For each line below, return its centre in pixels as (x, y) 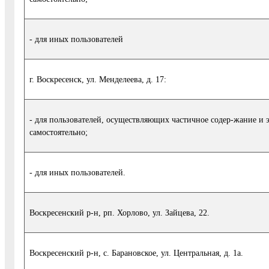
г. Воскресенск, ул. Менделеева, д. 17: (98, 79)
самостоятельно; (59, 132)
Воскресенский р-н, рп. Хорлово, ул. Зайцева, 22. (119, 212)
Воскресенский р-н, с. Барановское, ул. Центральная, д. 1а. (136, 252)
